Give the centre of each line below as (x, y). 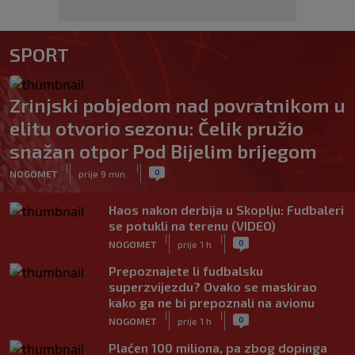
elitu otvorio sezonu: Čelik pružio (157, 128)
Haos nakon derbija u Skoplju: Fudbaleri (226, 210)
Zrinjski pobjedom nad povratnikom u (177, 105)
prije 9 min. (103, 173)
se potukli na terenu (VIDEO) (192, 225)
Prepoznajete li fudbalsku (186, 271)
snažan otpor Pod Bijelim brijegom (163, 151)
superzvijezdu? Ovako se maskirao (213, 286)
